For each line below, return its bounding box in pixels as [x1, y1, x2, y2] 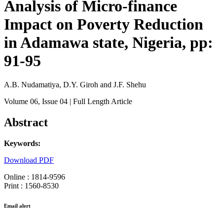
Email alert [4, 203, 31, 209]
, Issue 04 [38, 97, 68, 106]
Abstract [4, 116, 48, 129]
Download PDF [4, 156, 54, 165]
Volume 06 [4, 97, 38, 106]
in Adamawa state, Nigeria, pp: [4, 34, 213, 51]
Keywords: [4, 139, 40, 148]
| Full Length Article [68, 97, 132, 106]
